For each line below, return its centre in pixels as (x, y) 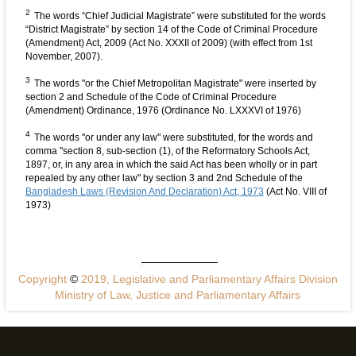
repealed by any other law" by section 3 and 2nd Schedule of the (164, 178)
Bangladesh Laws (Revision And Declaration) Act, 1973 (144, 192)
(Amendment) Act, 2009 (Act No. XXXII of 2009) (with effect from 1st (168, 43)
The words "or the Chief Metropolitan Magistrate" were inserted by (175, 84)
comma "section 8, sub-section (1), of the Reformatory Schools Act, (167, 151)
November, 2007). (64, 57)
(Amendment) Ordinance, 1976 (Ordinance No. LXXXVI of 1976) (163, 111)
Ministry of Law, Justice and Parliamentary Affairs (178, 295)
